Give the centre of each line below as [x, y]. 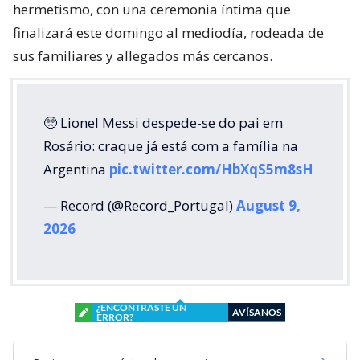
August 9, [268, 205]
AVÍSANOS [257, 312]
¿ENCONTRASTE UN [141, 307]
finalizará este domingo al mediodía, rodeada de [168, 32]
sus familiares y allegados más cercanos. [143, 55]
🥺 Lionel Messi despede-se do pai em [163, 122]
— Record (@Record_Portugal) [140, 205]
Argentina [76, 169]
